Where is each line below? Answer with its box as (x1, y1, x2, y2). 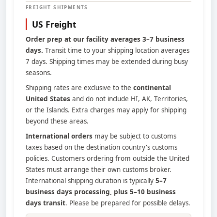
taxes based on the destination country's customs (26, 143, 177, 152)
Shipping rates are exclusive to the (26, 83, 133, 92)
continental (133, 83, 171, 92)
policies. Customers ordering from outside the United (26, 154, 189, 163)
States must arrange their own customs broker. (26, 165, 171, 174)
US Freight (32, 18, 77, 30)
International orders (26, 132, 93, 140)
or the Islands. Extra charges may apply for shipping (26, 106, 186, 114)
